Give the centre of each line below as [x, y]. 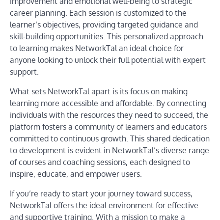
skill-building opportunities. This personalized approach [107, 36]
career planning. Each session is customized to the [98, 13]
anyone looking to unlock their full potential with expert [108, 60]
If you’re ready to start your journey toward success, [101, 193]
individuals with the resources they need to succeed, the [109, 115]
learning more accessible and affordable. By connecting [108, 103]
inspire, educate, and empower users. [76, 174]
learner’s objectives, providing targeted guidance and [104, 25]
